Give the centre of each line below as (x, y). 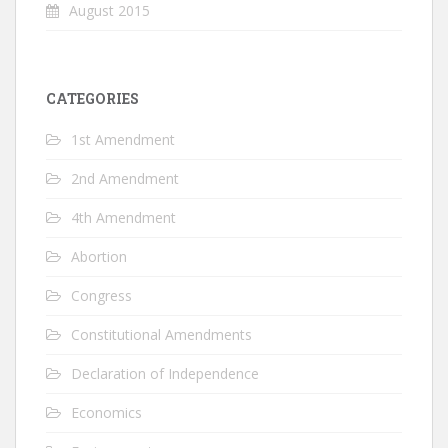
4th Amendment (123, 218)
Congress (101, 296)
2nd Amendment (125, 179)
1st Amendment (123, 140)
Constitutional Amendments (161, 335)
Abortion (99, 257)
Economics (106, 413)
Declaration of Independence (165, 374)
